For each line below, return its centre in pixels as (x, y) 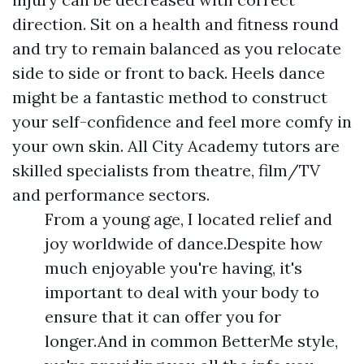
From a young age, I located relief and (188, 219)
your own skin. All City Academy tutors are (176, 145)
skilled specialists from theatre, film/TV (166, 170)
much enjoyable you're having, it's (173, 267)
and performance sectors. (111, 194)
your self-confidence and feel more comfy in (182, 121)
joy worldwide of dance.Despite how (184, 243)
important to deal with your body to (182, 292)
